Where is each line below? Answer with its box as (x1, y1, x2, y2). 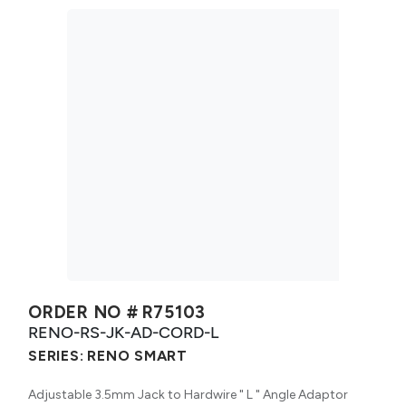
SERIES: (28, 346, 84, 364)
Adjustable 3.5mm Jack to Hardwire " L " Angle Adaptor (28, 386, 348, 402)
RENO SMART (87, 346, 188, 364)
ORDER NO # (28, 301, 139, 323)
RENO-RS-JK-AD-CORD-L (28, 322, 218, 342)
